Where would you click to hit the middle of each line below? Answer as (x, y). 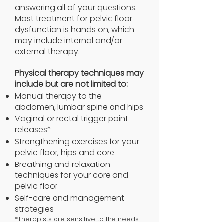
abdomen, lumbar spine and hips (79, 107)
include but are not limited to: (71, 84)
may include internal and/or (69, 40)
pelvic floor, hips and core (65, 152)
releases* (34, 130)
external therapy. (48, 51)
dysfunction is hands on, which (75, 29)
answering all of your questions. (76, 8)
